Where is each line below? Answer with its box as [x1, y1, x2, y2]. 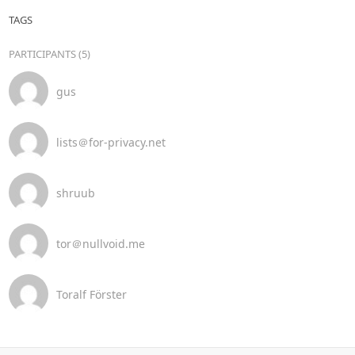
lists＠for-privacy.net [55, 134, 166, 150]
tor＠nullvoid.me [55, 235, 145, 251]
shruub [55, 185, 95, 200]
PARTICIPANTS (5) [8, 47, 90, 61]
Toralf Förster [55, 286, 127, 302]
